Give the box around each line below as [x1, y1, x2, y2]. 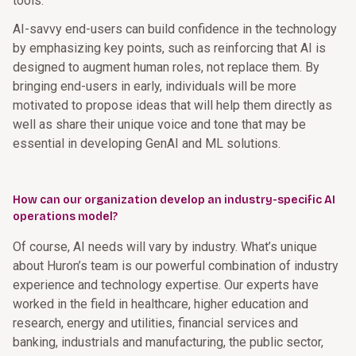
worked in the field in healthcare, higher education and [13, 296, 308, 311]
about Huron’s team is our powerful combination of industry [13, 258, 339, 273]
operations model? [13, 210, 118, 223]
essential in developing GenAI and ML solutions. [13, 136, 281, 151]
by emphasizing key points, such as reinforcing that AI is [13, 41, 326, 56]
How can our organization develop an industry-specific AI [13, 193, 335, 207]
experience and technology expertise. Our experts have [13, 277, 319, 292]
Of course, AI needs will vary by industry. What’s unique [13, 239, 317, 254]
